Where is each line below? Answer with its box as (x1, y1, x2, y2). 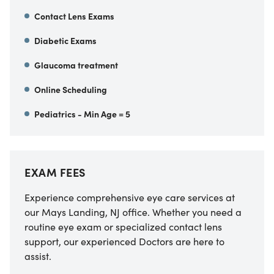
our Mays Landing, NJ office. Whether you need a (24, 205, 242, 219)
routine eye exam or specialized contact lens (24, 220, 222, 234)
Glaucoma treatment (34, 59, 118, 72)
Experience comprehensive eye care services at (24, 190, 235, 204)
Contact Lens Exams (34, 10, 114, 23)
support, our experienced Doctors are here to (24, 234, 224, 248)
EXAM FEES (24, 165, 86, 180)
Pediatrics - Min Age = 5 (34, 108, 130, 120)
